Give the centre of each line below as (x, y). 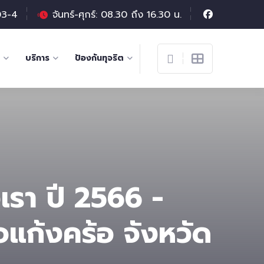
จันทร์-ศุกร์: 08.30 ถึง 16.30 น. (117, 14)
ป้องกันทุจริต (99, 58)
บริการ (37, 58)
